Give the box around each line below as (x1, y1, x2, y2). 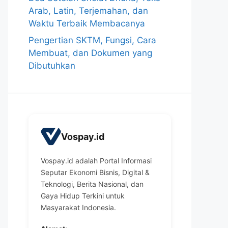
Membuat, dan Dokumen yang (28, 48, 152, 58)
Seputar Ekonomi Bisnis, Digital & (41, 168, 150, 177)
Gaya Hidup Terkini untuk (41, 191, 125, 200)
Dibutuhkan (28, 61, 75, 71)
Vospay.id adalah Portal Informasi (41, 156, 152, 165)
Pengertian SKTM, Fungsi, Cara (28, 35, 156, 45)
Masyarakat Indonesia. (41, 203, 116, 212)
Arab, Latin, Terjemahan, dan (28, 5, 148, 16)
